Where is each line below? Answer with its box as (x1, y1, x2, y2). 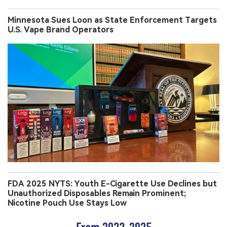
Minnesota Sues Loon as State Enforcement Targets (8, 15, 217, 25)
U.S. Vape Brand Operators (8, 24, 113, 34)
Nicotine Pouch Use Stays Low (8, 198, 127, 208)
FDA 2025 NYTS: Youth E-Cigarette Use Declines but (8, 178, 217, 188)
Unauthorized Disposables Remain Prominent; (8, 188, 186, 198)
